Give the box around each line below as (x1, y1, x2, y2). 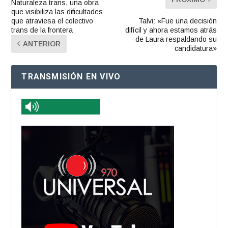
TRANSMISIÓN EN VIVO (21, 71, 121, 81)
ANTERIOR (23, 39, 61, 48)
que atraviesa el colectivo (11, 16, 94, 25)
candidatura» (174, 44, 217, 52)
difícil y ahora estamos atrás (125, 25, 217, 34)
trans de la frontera (11, 25, 73, 34)
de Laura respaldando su (135, 35, 217, 43)
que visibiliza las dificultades (11, 7, 103, 16)
